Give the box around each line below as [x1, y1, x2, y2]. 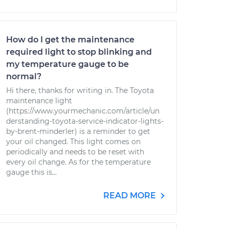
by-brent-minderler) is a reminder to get [6, 127, 150, 136]
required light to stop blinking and [6, 47, 152, 57]
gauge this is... [6, 168, 57, 177]
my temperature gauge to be [6, 59, 129, 69]
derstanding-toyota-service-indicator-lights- [6, 117, 164, 126]
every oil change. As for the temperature [6, 157, 151, 167]
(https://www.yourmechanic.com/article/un [6, 106, 159, 116]
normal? [6, 72, 41, 81]
